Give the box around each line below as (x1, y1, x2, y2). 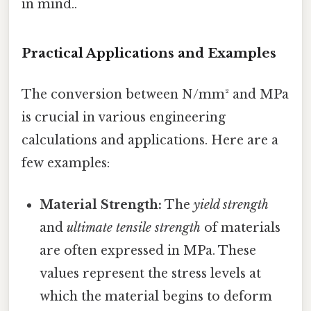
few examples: (22, 155, 110, 171)
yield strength (194, 196, 269, 212)
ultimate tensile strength (67, 219, 201, 235)
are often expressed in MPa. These (40, 242, 257, 258)
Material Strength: (40, 196, 162, 212)
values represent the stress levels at (40, 265, 262, 281)
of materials (201, 219, 281, 235)
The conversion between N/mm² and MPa (22, 87, 289, 103)
